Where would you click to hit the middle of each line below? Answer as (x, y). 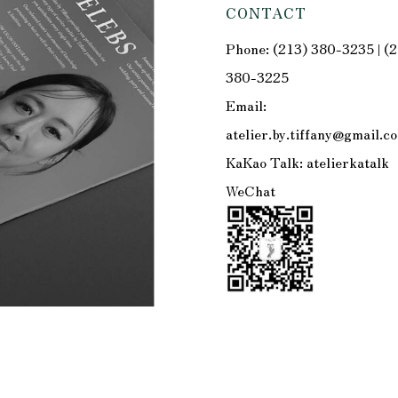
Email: (246, 105)
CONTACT (266, 13)
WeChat (250, 191)
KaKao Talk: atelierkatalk (307, 162)
